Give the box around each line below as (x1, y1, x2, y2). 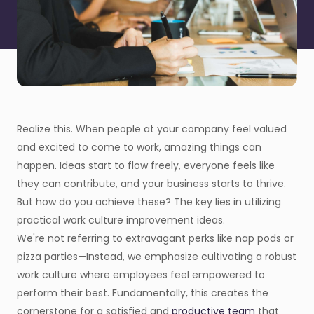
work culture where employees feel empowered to (17, 268, 265, 282)
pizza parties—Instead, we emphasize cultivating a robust (17, 250, 296, 264)
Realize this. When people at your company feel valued (17, 122, 287, 137)
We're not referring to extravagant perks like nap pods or (17, 231, 294, 246)
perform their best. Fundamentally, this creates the (17, 286, 268, 301)
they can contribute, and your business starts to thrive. (17, 177, 286, 191)
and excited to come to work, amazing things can (17, 140, 261, 155)
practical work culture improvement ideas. (17, 213, 225, 228)
